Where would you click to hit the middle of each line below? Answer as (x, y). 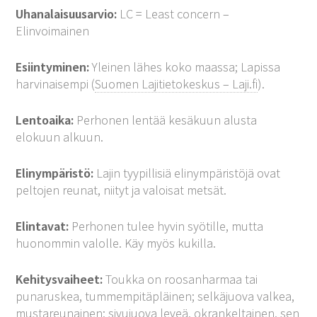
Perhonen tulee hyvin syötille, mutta (166, 226)
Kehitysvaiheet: (59, 279)
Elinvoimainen (53, 30)
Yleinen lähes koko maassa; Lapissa (185, 67)
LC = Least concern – (173, 13)
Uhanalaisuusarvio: (67, 13)
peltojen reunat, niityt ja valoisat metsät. (121, 190)
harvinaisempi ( (56, 83)
